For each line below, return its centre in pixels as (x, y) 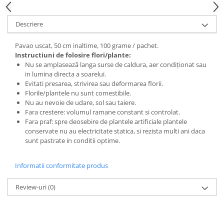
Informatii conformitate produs (61, 165)
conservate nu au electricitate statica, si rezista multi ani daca (115, 131)
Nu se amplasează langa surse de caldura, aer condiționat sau (116, 64)
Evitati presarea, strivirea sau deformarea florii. (94, 83)
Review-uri (32, 187)
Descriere (29, 24)
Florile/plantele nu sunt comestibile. (78, 93)
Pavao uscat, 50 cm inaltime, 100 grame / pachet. (87, 45)
